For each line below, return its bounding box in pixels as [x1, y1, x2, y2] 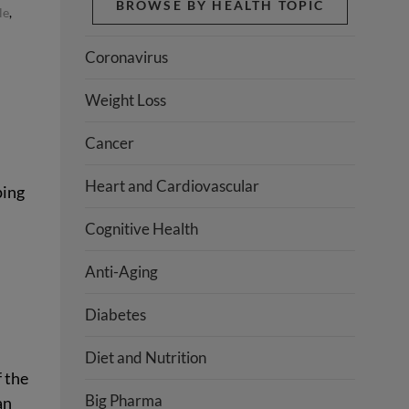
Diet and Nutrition [85, 347, 207, 367]
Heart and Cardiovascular [85, 175, 260, 195]
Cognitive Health [85, 218, 199, 238]
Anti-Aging [85, 261, 159, 281]
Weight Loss [85, 89, 167, 110]
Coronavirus [85, 47, 169, 67]
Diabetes [85, 304, 147, 324]
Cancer [85, 132, 135, 152]
